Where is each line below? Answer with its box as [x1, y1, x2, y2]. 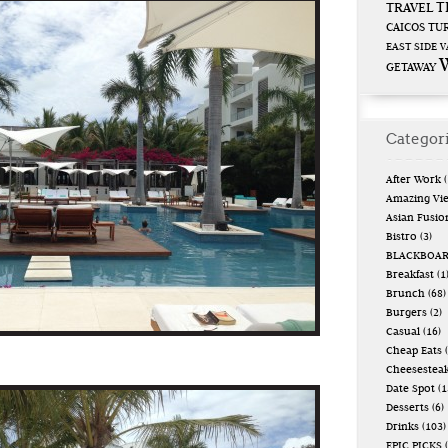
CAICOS [386, 22, 425, 34]
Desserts [386, 403, 429, 414]
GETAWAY [386, 62, 436, 74]
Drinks [386, 422, 419, 433]
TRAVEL [386, 2, 433, 15]
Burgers [386, 308, 427, 319]
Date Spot [386, 384, 435, 395]
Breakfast [386, 270, 434, 281]
